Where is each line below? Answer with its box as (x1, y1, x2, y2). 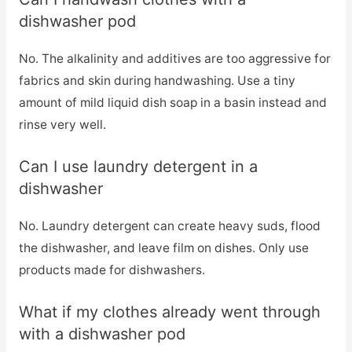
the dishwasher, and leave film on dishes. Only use (18, 240, 309, 255)
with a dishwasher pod (18, 324, 185, 343)
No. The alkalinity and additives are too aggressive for (18, 50, 331, 66)
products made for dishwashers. (18, 262, 205, 277)
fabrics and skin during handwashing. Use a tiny (18, 72, 295, 88)
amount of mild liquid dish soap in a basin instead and (18, 94, 327, 110)
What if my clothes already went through (18, 302, 321, 321)
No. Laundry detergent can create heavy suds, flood (18, 218, 321, 233)
